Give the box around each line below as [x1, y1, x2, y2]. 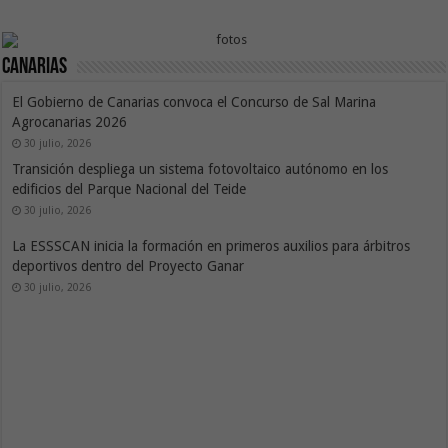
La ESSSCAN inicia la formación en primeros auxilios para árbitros [12, 237, 411, 254]
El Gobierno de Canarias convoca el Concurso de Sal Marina [12, 93, 377, 110]
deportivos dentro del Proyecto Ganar [12, 257, 249, 274]
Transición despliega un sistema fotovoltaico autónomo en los [12, 160, 389, 177]
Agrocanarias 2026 [12, 113, 132, 130]
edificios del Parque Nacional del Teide [12, 180, 247, 197]
